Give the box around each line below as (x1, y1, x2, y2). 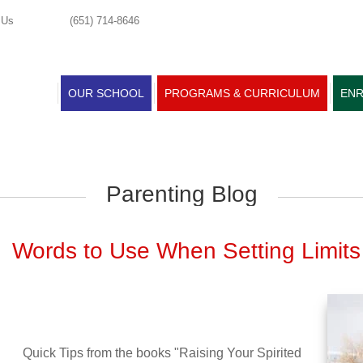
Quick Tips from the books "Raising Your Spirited (22, 346, 301, 361)
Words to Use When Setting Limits (12, 238, 361, 264)
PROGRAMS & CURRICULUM (164, 87, 320, 100)
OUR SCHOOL (68, 87, 144, 100)
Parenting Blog (105, 181, 258, 207)
